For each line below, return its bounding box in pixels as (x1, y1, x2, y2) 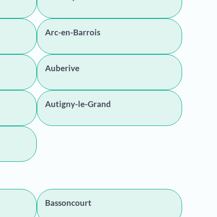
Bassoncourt (45, 198, 92, 208)
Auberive (45, 63, 79, 73)
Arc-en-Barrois (45, 27, 100, 37)
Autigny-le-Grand (45, 99, 111, 109)
